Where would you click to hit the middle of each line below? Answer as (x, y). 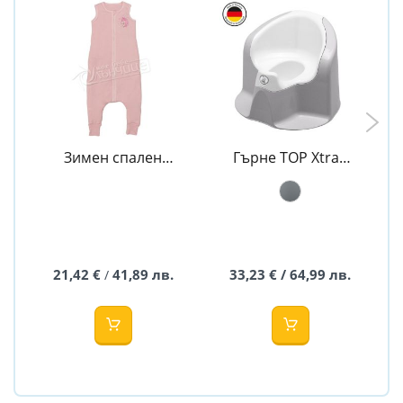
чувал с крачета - (113, 175)
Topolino (113, 193)
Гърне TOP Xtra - (290, 157)
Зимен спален (113, 157)
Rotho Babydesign (290, 175)
